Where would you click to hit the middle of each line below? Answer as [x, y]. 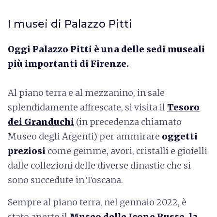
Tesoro [183, 107]
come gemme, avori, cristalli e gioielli [126, 151]
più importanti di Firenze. [68, 63]
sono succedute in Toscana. [65, 180]
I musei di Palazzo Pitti [70, 24]
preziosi [27, 151]
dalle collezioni [40, 165]
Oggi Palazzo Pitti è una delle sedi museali [106, 49]
